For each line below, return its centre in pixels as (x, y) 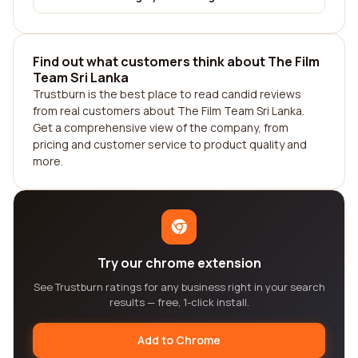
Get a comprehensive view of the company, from (161, 127)
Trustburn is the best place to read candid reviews (167, 94)
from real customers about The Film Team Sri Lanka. (169, 111)
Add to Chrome (179, 340)
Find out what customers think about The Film (176, 62)
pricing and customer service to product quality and (170, 144)
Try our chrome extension (179, 263)
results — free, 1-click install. (179, 302)
